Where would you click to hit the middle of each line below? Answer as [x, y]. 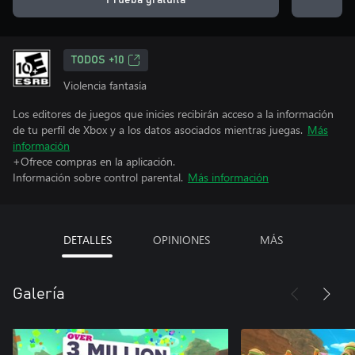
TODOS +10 [98, 60]
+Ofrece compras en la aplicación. [94, 161]
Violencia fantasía [105, 85]
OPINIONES [181, 240]
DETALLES [87, 240]
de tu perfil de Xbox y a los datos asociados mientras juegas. [158, 130]
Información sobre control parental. [98, 177]
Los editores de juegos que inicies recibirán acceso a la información [173, 114]
